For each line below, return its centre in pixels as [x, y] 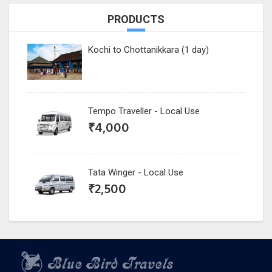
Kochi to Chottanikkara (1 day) [148, 49]
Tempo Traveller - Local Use [144, 111]
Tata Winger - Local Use [136, 172]
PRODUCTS [136, 19]
